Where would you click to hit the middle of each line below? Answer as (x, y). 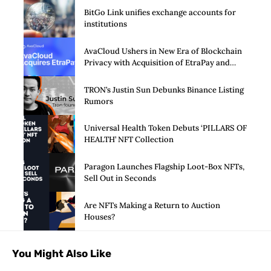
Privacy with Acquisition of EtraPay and (157, 62)
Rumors (99, 101)
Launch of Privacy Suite (128, 74)
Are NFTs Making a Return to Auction (152, 205)
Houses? (100, 217)
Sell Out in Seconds (120, 178)
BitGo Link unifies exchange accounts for (160, 13)
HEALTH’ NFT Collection (129, 140)
